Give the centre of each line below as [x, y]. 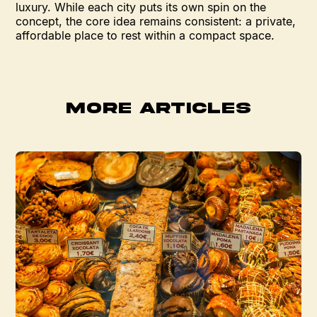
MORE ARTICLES [158, 108]
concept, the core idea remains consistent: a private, [156, 21]
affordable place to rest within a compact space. [145, 35]
